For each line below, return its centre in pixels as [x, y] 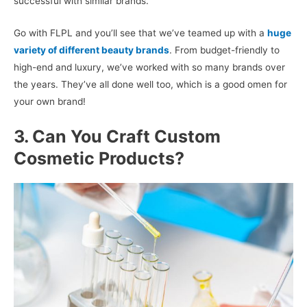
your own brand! [50, 102]
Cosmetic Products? [99, 159]
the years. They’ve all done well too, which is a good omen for [150, 85]
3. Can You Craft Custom [117, 137]
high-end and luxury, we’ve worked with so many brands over [149, 67]
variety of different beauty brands [91, 50]
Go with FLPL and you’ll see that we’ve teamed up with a [140, 33]
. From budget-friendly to [224, 50]
